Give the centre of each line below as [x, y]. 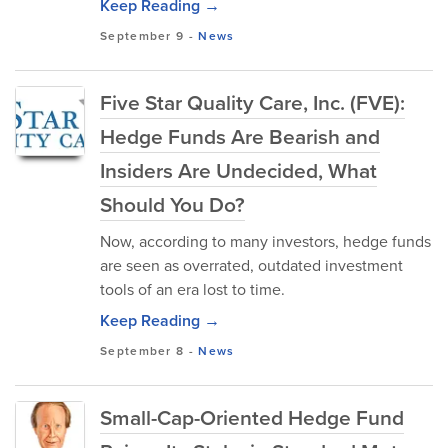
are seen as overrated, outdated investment [251, 265]
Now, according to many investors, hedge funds [265, 241]
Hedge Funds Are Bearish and [240, 136]
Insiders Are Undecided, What [238, 170]
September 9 [142, 36]
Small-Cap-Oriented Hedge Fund [252, 417]
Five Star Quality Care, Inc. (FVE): [252, 102]
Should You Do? [172, 204]
